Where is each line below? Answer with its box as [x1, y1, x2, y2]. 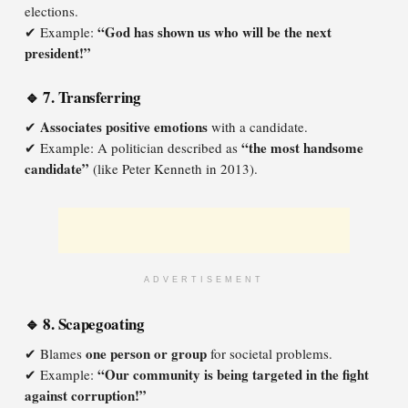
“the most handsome [241, 138, 363, 158]
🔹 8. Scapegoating [25, 312, 145, 335]
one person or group [86, 343, 207, 363]
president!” [25, 43, 91, 63]
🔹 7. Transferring [25, 86, 141, 108]
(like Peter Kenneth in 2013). [89, 159, 258, 178]
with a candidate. [208, 117, 308, 136]
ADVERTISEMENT [144, 275, 264, 284]
